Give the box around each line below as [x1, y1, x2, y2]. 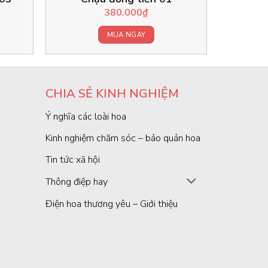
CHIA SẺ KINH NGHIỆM [45, 85, 179, 102]
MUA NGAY [106, 29, 146, 39]
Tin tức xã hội [45, 153, 100, 166]
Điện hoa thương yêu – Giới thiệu [45, 197, 178, 211]
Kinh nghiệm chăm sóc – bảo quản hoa [45, 131, 201, 145]
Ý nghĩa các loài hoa [45, 109, 127, 123]
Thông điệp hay [45, 175, 108, 188]
